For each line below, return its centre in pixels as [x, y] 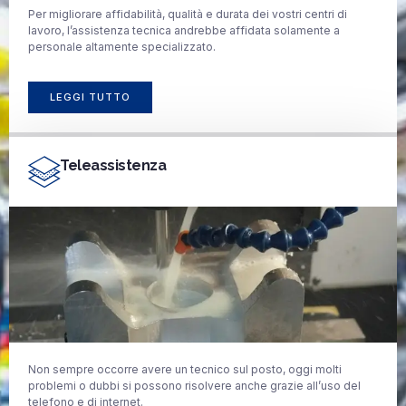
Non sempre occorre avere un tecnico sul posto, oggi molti [185, 369]
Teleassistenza [113, 165]
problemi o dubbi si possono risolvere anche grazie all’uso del [194, 385]
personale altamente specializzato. [122, 47]
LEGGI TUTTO [90, 97]
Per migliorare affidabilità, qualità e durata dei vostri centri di [188, 14]
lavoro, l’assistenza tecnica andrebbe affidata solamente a [184, 31]
